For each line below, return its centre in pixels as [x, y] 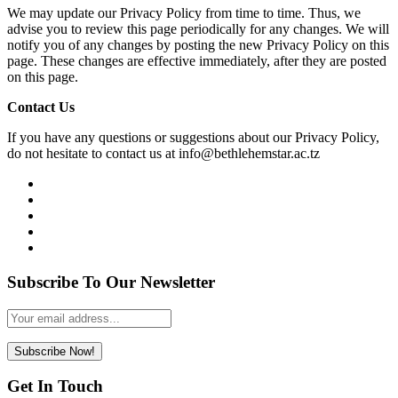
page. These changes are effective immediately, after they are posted [197, 61]
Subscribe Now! [55, 351]
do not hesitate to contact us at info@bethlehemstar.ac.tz [163, 154]
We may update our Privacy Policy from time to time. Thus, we [184, 13]
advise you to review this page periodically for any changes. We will [198, 29]
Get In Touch [55, 386]
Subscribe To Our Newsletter [111, 282]
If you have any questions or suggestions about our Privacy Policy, [193, 138]
